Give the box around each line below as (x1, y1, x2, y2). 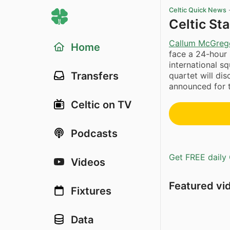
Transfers (71, 70, 119, 82)
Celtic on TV (71, 99, 131, 111)
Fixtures (71, 185, 111, 197)
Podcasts (71, 127, 118, 140)
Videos (71, 156, 105, 168)
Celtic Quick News (169, 6, 226, 14)
